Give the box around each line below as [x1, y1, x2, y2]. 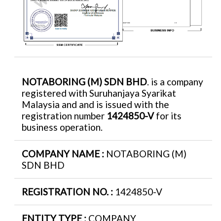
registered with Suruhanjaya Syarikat [22, 87, 176, 99]
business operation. [22, 121, 103, 133]
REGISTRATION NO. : [22, 186, 115, 197]
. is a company [147, 76, 203, 87]
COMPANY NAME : [22, 148, 106, 159]
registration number [22, 110, 107, 121]
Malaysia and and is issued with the [22, 99, 169, 110]
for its [154, 110, 182, 121]
